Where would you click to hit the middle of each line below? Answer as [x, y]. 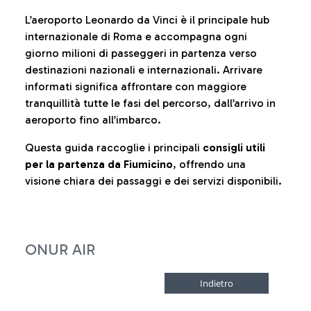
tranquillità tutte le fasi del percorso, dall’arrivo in [150, 103]
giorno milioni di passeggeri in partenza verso [141, 53]
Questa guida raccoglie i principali [114, 148]
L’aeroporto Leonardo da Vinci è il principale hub [147, 20]
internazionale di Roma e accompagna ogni [136, 36]
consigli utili [234, 148]
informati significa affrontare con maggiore [136, 86]
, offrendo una [209, 164]
